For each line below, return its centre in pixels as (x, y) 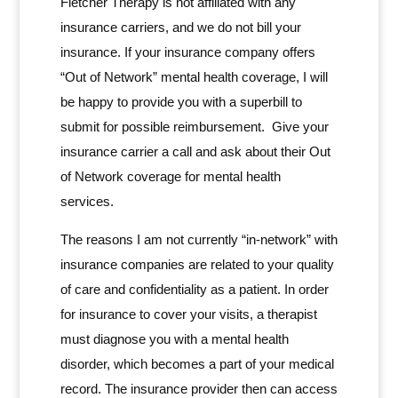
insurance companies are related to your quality (197, 264)
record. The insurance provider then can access (199, 389)
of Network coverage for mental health (170, 176)
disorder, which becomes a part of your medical (197, 364)
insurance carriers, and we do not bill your (180, 27)
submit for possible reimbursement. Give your (194, 127)
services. (88, 201)
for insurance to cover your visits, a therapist (188, 314)
